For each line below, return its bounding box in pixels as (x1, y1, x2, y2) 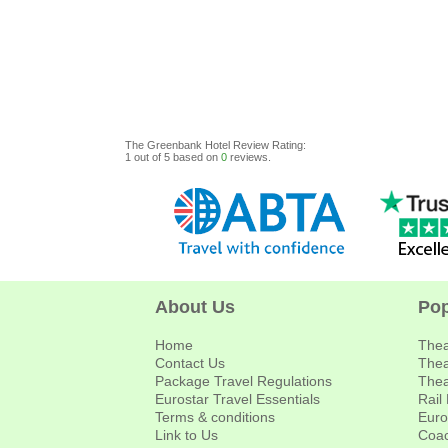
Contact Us (155, 355, 225, 371)
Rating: (272, 139, 306, 151)
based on (170, 151, 221, 163)
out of (131, 151, 164, 163)
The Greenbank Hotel (125, 139, 230, 151)
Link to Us (155, 427, 218, 443)
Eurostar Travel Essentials (155, 391, 320, 407)
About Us (155, 297, 235, 317)
